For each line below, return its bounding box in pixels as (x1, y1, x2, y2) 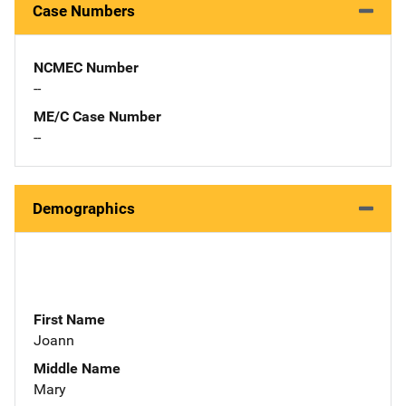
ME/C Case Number (34, 107, 161, 125)
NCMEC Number (34, 58, 139, 76)
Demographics (33, 198, 135, 217)
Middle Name (34, 359, 121, 377)
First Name (34, 310, 105, 328)
